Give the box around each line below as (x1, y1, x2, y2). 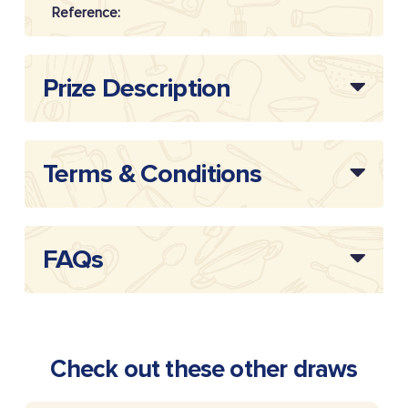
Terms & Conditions (42, 158, 262, 191)
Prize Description (42, 72, 231, 106)
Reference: (51, 4, 120, 23)
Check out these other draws (50, 354, 358, 385)
